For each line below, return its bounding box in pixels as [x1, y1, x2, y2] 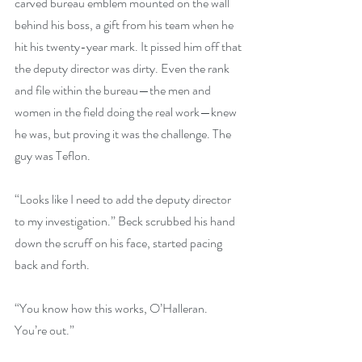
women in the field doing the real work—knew [15, 103, 239, 121]
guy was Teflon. [15, 146, 90, 165]
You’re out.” [15, 321, 74, 339]
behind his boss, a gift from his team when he [15, 15, 236, 34]
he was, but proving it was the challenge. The [15, 124, 234, 143]
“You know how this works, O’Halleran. [15, 299, 210, 318]
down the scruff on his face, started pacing [15, 234, 225, 252]
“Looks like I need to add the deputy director [15, 190, 234, 208]
